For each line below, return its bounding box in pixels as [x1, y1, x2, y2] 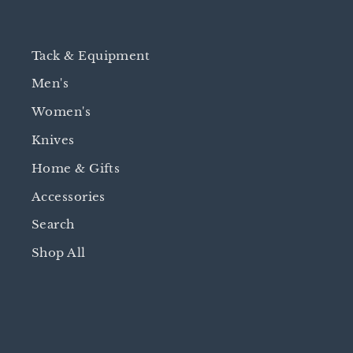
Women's [32, 104, 91, 120]
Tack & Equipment [32, 47, 150, 63]
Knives [32, 132, 75, 147]
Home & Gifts [32, 160, 121, 176]
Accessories [32, 188, 106, 204]
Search [32, 217, 75, 232]
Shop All [32, 245, 86, 261]
